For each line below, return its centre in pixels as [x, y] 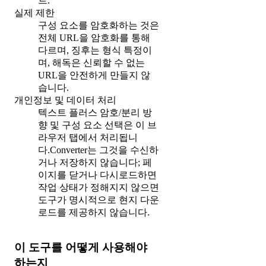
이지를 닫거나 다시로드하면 [97, 175]
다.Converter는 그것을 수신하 [98, 150]
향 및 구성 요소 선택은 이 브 [97, 125]
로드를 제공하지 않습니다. [94, 212]
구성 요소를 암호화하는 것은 [99, 25]
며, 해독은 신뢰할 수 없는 [91, 62]
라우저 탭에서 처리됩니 [88, 137]
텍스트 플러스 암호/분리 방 [95, 112]
